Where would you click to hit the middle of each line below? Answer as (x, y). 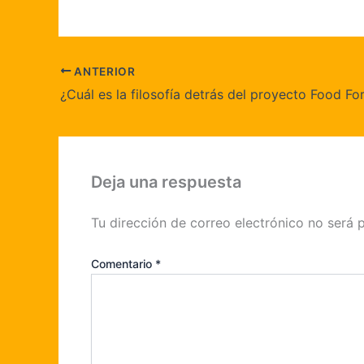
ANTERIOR (103, 71)
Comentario (123, 264)
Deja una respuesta (166, 182)
